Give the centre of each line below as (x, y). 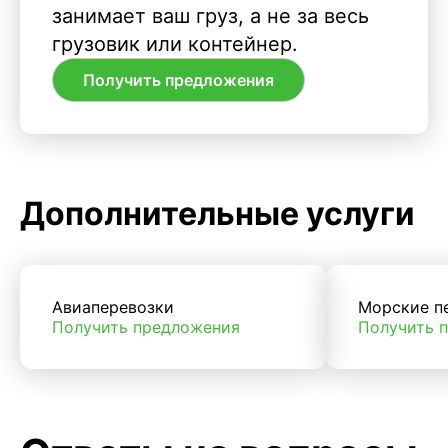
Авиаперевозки (113, 306)
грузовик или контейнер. (175, 44)
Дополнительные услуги (217, 213)
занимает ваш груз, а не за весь (210, 16)
